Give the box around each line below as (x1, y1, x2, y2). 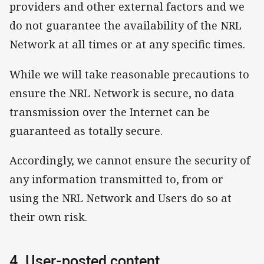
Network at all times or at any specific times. (9, 37, 248, 52)
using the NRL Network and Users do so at (9, 190, 232, 205)
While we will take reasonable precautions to (9, 67, 249, 81)
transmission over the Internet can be (9, 104, 210, 119)
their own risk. (9, 209, 87, 224)
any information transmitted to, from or (9, 171, 223, 186)
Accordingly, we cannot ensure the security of (9, 153, 250, 167)
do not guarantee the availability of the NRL (9, 18, 242, 33)
